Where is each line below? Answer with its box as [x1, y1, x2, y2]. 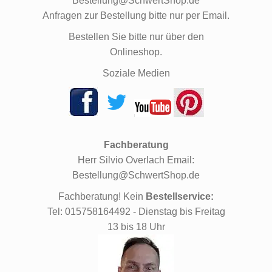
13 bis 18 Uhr [107, 221, 165, 232]
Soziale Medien [102, 67, 170, 78]
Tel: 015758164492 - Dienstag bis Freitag [47, 206, 225, 217]
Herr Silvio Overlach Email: [78, 154, 194, 165]
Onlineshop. [110, 46, 162, 57]
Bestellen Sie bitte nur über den [68, 31, 204, 42]
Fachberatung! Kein [58, 191, 146, 202]
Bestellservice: [146, 191, 214, 202]
